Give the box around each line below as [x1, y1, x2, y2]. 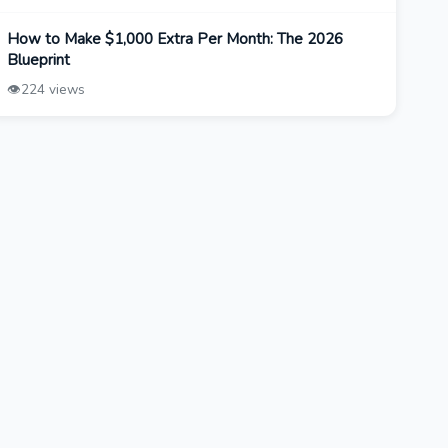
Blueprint [6, 50, 70, 71]
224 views [20, 80, 85, 100]
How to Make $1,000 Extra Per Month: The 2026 [6, 29, 343, 50]
